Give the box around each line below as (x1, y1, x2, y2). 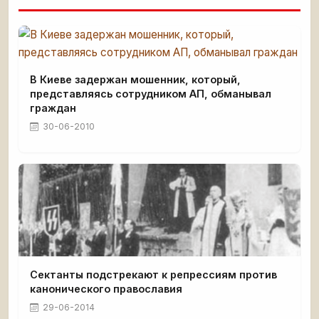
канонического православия (30, 283, 182, 295)
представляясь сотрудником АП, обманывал (30, 88, 271, 100)
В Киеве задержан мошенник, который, (30, 73, 241, 85)
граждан (30, 102, 76, 114)
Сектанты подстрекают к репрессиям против (30, 268, 277, 281)
